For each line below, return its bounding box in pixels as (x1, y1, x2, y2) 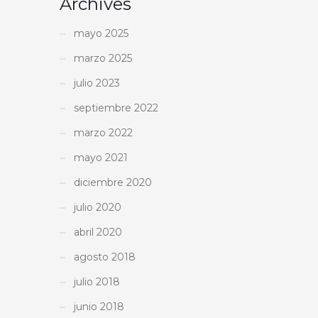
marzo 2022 (74, 126, 133, 139)
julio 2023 (74, 76, 120, 89)
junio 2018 (74, 300, 124, 313)
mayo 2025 (74, 26, 128, 40)
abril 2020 (74, 225, 122, 238)
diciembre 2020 (74, 175, 152, 189)
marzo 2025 (74, 51, 132, 65)
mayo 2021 (74, 150, 128, 164)
